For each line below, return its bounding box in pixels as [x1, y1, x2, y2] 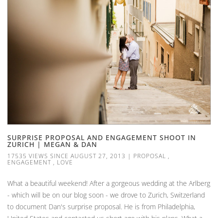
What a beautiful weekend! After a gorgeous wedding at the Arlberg [7, 179, 210, 188]
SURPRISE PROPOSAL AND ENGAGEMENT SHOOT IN [7, 133, 196, 143]
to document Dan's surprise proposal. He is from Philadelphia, [7, 202, 195, 212]
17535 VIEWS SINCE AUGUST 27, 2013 [7, 152, 126, 161]
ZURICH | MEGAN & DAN [7, 140, 97, 149]
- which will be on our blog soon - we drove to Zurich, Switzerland [7, 190, 205, 200]
